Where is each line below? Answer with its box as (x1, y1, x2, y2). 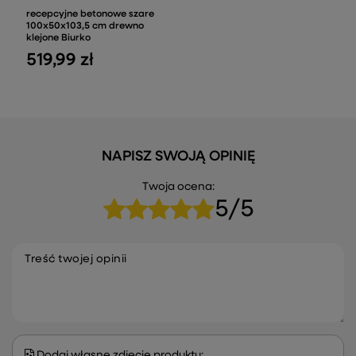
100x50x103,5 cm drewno (26, 21, 144, 31)
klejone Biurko (26, 33, 91, 43)
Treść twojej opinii (25, 253, 127, 265)
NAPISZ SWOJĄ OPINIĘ (101, 149, 255, 164)
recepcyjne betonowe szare (26, 9, 154, 19)
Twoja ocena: (141, 180, 215, 192)
